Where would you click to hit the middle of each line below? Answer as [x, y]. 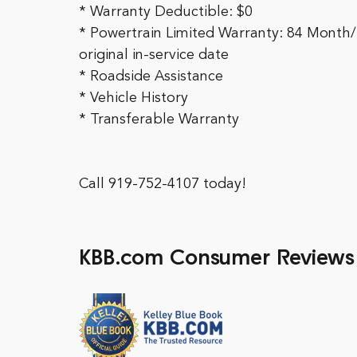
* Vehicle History [133, 98]
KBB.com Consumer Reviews [217, 259]
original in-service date [154, 55]
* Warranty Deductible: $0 [166, 12]
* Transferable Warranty [159, 120]
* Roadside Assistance [151, 76]
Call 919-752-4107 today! [163, 184]
